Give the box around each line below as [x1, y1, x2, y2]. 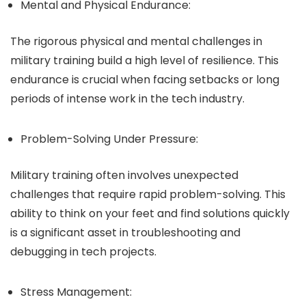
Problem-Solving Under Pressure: [20, 131, 198, 147]
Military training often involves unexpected [10, 167, 238, 183]
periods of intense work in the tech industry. [10, 91, 245, 107]
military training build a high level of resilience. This [10, 53, 279, 68]
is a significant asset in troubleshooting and [10, 225, 240, 240]
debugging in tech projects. [10, 244, 156, 260]
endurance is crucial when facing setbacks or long [10, 72, 279, 87]
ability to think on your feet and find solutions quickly [10, 206, 290, 221]
